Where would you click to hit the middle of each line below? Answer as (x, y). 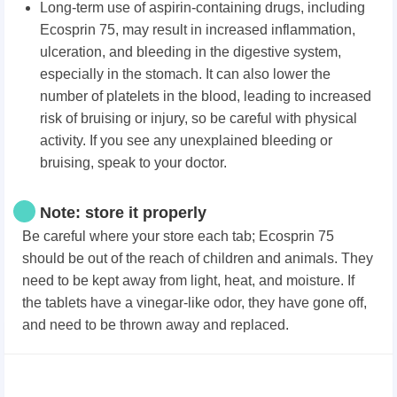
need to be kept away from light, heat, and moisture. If (188, 281)
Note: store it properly (123, 213)
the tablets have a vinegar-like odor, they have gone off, (195, 303)
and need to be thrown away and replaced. (156, 325)
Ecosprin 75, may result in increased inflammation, (198, 30)
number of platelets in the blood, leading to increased (206, 97)
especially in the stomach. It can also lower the (185, 74)
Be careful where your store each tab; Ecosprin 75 (178, 237)
